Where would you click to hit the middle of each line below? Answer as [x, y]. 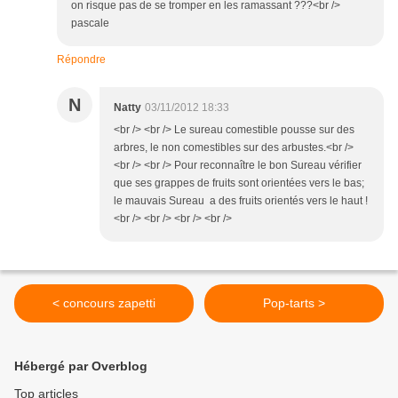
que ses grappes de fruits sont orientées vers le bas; [239, 183]
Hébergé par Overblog [81, 366]
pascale [90, 24]
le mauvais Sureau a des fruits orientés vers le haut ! [241, 201]
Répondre [81, 60]
